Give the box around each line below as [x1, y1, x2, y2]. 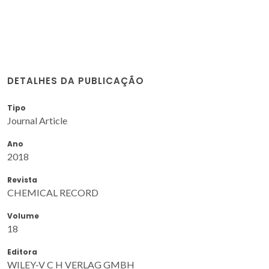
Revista [7, 174, 37, 185]
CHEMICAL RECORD [7, 186, 98, 198]
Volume [7, 210, 39, 221]
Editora [7, 246, 37, 257]
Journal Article [7, 114, 67, 126]
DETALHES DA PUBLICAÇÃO [7, 74, 144, 87]
